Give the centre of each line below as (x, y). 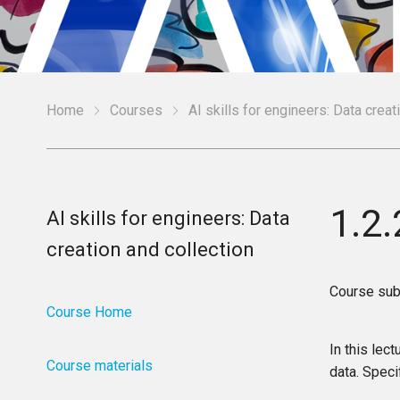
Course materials (100, 366)
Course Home (90, 312)
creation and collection (151, 250)
